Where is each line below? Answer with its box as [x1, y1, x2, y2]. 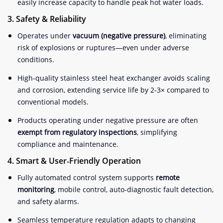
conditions [17, 54, 52, 64]
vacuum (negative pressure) [73, 30, 165, 40]
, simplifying [137, 127, 177, 137]
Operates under [17, 30, 73, 40]
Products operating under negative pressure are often [17, 115, 198, 125]
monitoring [17, 184, 54, 194]
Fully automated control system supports [17, 172, 156, 182]
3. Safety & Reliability [7, 13, 86, 24]
